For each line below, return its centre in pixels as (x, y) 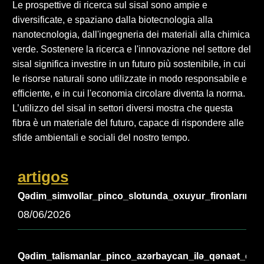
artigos (43, 176)
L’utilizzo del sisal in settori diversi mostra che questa (123, 108)
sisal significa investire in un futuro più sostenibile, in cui (129, 64)
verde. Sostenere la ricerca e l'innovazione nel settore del (132, 49)
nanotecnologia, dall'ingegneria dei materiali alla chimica (131, 34)
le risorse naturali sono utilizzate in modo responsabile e (130, 78)
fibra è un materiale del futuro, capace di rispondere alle (128, 123)
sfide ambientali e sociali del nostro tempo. (101, 137)
